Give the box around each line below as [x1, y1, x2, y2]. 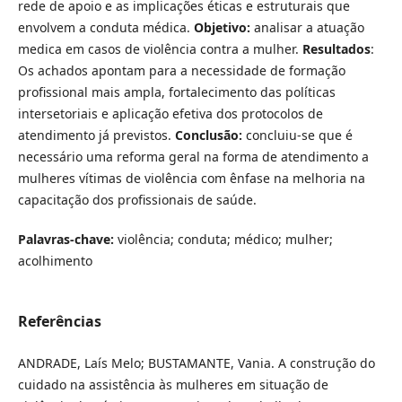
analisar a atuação [249, 19, 364, 37]
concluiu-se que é [241, 127, 353, 144]
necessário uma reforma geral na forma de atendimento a [17, 148, 369, 166]
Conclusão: [170, 127, 242, 144]
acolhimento [17, 252, 92, 270]
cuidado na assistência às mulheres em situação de [17, 376, 328, 394]
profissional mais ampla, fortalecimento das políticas [17, 83, 336, 101]
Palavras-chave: [17, 231, 114, 249]
